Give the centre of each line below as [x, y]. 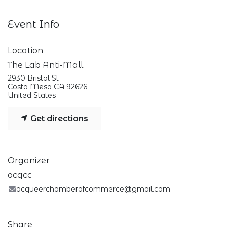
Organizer [29, 160]
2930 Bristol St [33, 78]
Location [25, 50]
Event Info [33, 24]
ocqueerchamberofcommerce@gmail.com [93, 189]
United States [32, 95]
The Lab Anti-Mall [45, 65]
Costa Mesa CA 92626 [47, 86]
